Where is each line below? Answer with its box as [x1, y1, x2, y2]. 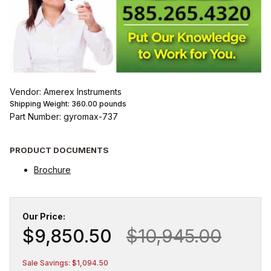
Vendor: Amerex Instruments [10, 87, 122, 97]
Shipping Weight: [10, 99, 71, 109]
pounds [97, 99, 126, 109]
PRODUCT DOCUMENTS [10, 145, 109, 155]
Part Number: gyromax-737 [10, 111, 118, 122]
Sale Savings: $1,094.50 [22, 258, 108, 267]
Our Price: [22, 211, 65, 221]
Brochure [34, 164, 71, 175]
